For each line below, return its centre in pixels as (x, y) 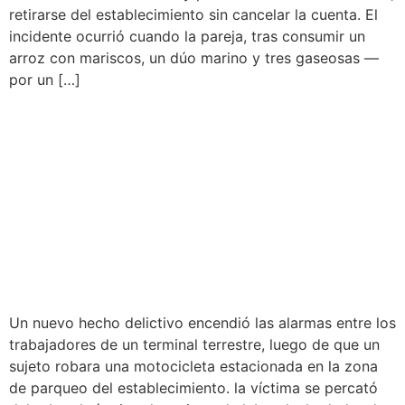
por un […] (45, 80)
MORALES (79, 258)
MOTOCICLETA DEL (145, 155)
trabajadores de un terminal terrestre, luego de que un (194, 344)
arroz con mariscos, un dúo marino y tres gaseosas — (194, 58)
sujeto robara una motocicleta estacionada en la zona (193, 366)
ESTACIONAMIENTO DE (171, 189)
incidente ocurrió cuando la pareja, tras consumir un (187, 37)
